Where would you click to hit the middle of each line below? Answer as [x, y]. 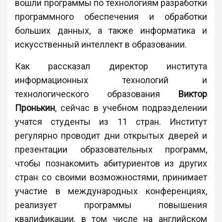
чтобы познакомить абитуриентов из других [111, 163]
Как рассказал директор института [111, 66]
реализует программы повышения [111, 205]
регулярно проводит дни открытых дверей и [111, 135]
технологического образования [97, 94]
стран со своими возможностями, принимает [111, 177]
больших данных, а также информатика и [111, 30]
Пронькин [35, 108]
